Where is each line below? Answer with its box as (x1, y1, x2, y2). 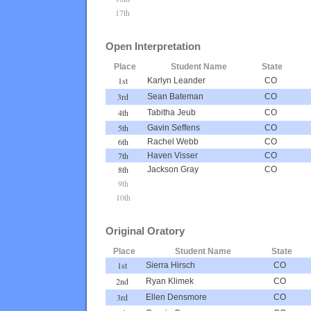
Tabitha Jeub (147, 107, 196, 117)
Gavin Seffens (147, 122, 200, 133)
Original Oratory (106, 224, 185, 237)
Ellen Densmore (146, 292, 207, 302)
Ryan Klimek (146, 276, 194, 286)
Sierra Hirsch (146, 260, 195, 270)
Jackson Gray (147, 164, 199, 174)
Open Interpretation (106, 40, 201, 52)
